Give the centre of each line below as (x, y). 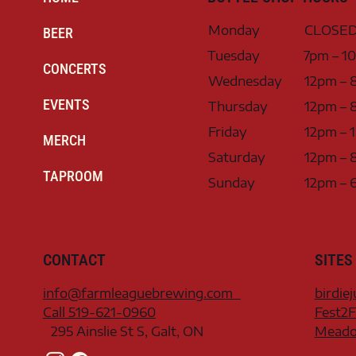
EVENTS (66, 104)
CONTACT (74, 259)
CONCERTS (74, 69)
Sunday (231, 183)
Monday (234, 30)
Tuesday (233, 56)
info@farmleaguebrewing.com (141, 293)
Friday (227, 132)
